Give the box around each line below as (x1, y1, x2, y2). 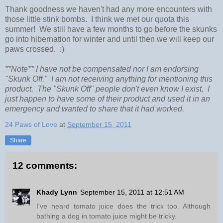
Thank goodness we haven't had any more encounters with (5, 5, 212, 14)
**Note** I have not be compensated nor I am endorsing (5, 65, 199, 74)
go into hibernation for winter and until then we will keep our (5, 35, 214, 44)
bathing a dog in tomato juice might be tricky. (36, 212, 177, 221)
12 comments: (12, 160, 77, 171)
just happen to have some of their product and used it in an (5, 95, 210, 104)
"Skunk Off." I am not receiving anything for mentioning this (5, 75, 213, 84)
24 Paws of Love (5, 120, 57, 129)
